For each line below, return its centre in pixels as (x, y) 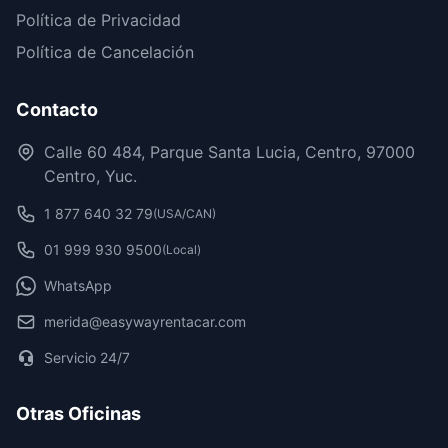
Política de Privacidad (98, 20)
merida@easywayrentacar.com (145, 321)
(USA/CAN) (184, 213)
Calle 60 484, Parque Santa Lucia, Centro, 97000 (229, 152)
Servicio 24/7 (87, 357)
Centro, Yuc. (90, 176)
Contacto (57, 109)
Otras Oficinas (78, 413)
